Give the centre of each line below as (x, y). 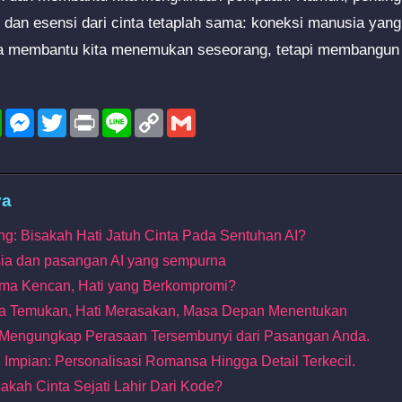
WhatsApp (35, 115)
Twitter (87, 115)
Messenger (70, 115)
